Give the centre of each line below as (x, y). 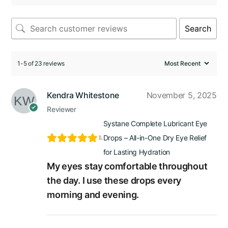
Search (198, 28)
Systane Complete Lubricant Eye (155, 123)
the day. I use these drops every (114, 180)
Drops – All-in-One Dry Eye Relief (155, 137)
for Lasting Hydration (136, 152)
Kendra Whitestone (83, 95)
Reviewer (62, 109)
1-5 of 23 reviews (41, 63)
